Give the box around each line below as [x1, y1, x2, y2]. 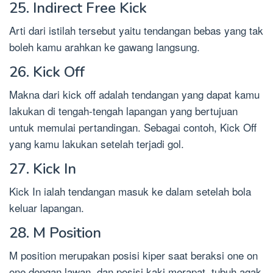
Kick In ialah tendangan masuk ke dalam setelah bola [9, 183, 251, 199]
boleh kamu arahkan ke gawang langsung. [9, 38, 200, 54]
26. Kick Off [9, 62, 85, 82]
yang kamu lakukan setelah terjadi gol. [9, 135, 184, 151]
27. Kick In [9, 158, 76, 179]
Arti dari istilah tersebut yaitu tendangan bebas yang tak [9, 22, 263, 38]
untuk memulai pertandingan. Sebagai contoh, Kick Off [9, 119, 257, 135]
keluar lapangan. [9, 199, 84, 215]
